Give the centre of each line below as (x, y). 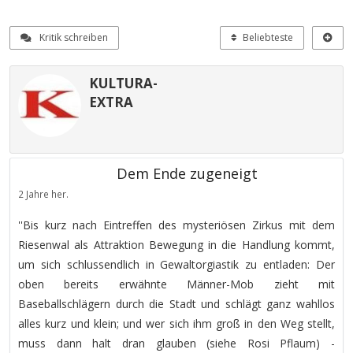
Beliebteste (268, 37)
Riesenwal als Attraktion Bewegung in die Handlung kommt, (176, 245)
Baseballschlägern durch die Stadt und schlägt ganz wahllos (176, 304)
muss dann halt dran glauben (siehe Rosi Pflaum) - (176, 343)
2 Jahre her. (43, 194)
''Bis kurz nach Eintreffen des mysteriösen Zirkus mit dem (176, 225)
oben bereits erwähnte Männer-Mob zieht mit (176, 284)
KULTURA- (123, 83)
